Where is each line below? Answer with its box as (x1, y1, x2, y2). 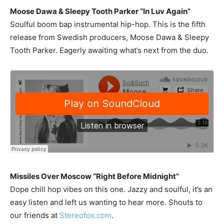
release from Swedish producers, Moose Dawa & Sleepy (10, 32, 209, 42)
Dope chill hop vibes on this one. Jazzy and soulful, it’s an (10, 184, 212, 194)
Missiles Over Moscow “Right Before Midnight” (10, 171, 179, 181)
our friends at (10, 210, 59, 220)
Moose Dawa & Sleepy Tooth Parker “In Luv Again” (10, 6, 190, 16)
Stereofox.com (59, 210, 111, 220)
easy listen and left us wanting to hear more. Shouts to (10, 197, 202, 207)
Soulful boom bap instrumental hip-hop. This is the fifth (10, 19, 205, 29)
